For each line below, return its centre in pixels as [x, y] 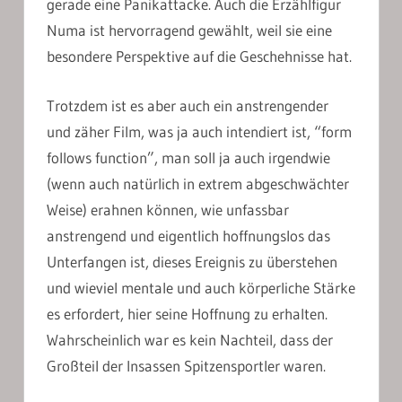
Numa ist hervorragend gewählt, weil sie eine [189, 31]
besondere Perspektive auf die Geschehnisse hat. [199, 57]
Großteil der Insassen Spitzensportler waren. [186, 365]
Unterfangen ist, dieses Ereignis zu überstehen [192, 261]
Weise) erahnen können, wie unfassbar [168, 209]
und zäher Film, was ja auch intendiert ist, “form [199, 131]
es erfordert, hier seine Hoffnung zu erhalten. [187, 313]
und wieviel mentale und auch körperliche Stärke [201, 287]
